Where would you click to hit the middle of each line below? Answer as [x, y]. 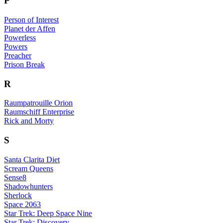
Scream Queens [29, 168]
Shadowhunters [28, 186]
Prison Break [24, 64]
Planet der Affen [30, 28]
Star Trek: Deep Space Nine [48, 213]
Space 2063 [22, 204]
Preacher [18, 55]
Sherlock [18, 195]
